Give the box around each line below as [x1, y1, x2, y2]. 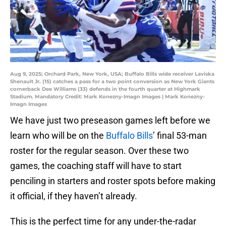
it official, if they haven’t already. [10, 191, 137, 202]
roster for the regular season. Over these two [10, 145, 189, 156]
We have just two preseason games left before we [10, 115, 210, 126]
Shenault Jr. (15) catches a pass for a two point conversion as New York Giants [10, 78, 214, 85]
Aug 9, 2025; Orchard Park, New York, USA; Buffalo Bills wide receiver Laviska [10, 71, 214, 78]
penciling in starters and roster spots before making [10, 176, 215, 187]
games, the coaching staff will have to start [10, 160, 182, 172]
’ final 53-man [153, 130, 207, 141]
